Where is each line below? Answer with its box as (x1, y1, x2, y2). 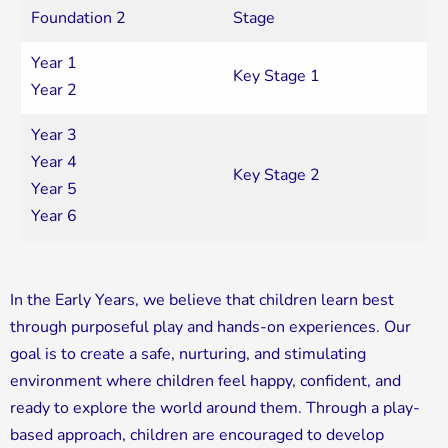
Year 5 (31, 177, 77, 200)
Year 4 (31, 150, 77, 173)
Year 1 (31, 51, 77, 74)
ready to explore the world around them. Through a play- (10, 396, 420, 419)
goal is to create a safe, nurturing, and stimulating (10, 342, 366, 365)
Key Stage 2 (233, 163, 320, 186)
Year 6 (31, 204, 77, 227)
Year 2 (31, 78, 77, 101)
